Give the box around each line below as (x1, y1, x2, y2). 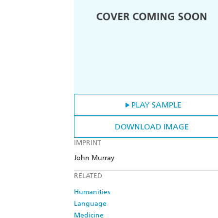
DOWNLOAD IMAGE (115, 122, 189, 132)
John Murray (74, 154, 114, 163)
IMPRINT (74, 139, 101, 147)
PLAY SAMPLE (131, 100, 182, 110)
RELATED (74, 172, 102, 181)
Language (74, 200, 107, 208)
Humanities (74, 188, 110, 197)
